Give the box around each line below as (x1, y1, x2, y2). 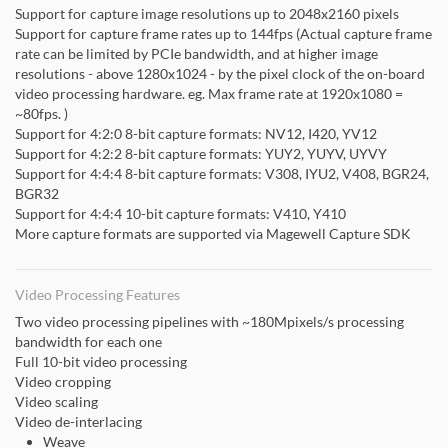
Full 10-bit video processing (15, 353, 187, 370)
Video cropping (15, 373, 111, 390)
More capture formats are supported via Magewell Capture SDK (15, 225, 411, 242)
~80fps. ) (15, 105, 68, 122)
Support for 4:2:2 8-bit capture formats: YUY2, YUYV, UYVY (15, 145, 387, 162)
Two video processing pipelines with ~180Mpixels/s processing (15, 313, 404, 330)
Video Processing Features (15, 286, 180, 303)
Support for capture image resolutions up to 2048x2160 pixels (15, 5, 399, 22)
